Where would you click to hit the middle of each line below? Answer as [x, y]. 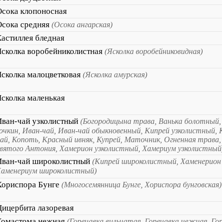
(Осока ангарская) [82, 25]
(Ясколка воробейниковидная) [154, 51]
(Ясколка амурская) [115, 75]
